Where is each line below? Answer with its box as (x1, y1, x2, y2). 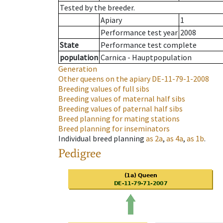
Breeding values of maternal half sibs (58, 94, 185, 104)
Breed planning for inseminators (58, 123, 170, 134)
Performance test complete (101, 40, 197, 50)
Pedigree (58, 146, 101, 161)
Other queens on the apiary (58, 74, 150, 84)
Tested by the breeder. (60, 2, 135, 13)
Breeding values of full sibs (58, 84, 149, 94)
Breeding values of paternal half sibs (58, 104, 183, 114)
